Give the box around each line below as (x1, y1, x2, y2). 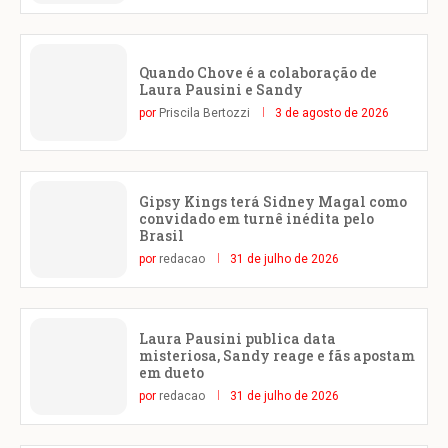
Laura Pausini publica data (139, 328, 336, 348)
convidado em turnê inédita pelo (139, 208, 374, 228)
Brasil (139, 225, 184, 245)
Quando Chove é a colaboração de (139, 63, 377, 83)
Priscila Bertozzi (159, 106, 250, 121)
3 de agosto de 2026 (275, 106, 389, 121)
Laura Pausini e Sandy (139, 80, 303, 100)
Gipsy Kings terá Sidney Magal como (139, 191, 407, 211)
